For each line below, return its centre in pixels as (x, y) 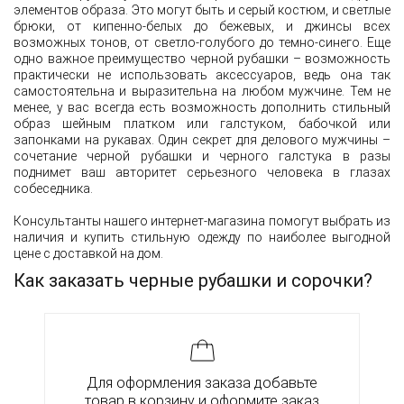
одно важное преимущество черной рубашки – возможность (202, 59)
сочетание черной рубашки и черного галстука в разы (202, 156)
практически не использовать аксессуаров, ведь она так (202, 75)
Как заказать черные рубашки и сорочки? (193, 281)
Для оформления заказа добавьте (202, 383)
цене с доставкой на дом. (88, 254)
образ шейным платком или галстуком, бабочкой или (202, 124)
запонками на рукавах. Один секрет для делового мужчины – (202, 140)
